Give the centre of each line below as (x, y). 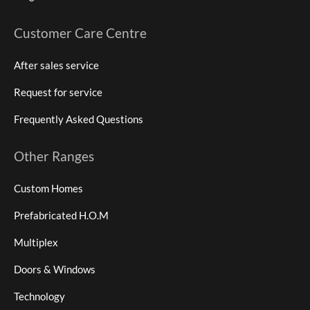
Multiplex (36, 242)
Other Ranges (54, 156)
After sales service (56, 65)
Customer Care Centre (80, 33)
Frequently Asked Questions (79, 119)
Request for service (58, 92)
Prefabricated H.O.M (61, 215)
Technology (39, 296)
